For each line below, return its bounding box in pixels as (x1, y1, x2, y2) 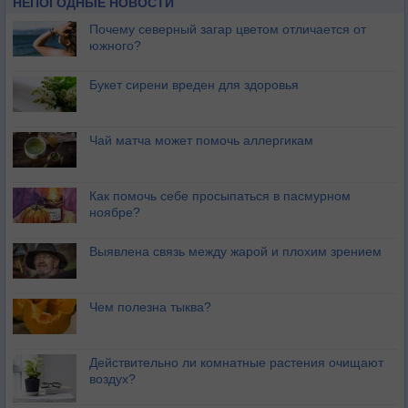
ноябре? (89, 205, 140, 220)
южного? (89, 38, 141, 54)
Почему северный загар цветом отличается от (89, 22, 366, 37)
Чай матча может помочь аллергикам (89, 133, 313, 148)
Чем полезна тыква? (89, 300, 211, 315)
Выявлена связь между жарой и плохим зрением (89, 244, 382, 260)
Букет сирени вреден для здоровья (89, 77, 299, 93)
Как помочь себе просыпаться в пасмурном (89, 189, 351, 204)
